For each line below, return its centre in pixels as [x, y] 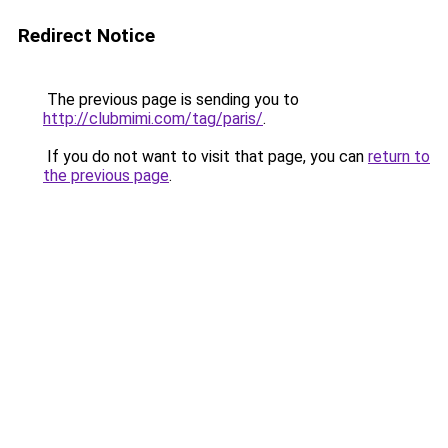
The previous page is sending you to [171, 99]
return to [399, 156]
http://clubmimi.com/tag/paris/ [153, 118]
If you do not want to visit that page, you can [205, 156]
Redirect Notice [86, 35]
